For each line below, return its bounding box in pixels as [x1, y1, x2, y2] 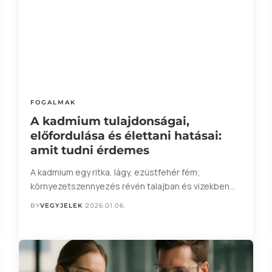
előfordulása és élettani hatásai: [30, 129, 222, 143]
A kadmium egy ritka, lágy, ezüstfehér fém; [30, 166, 200, 178]
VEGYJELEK [39, 202, 83, 210]
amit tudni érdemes [30, 143, 149, 158]
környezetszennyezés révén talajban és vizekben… [30, 180, 235, 192]
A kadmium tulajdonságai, [30, 114, 189, 129]
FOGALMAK [30, 98, 76, 107]
